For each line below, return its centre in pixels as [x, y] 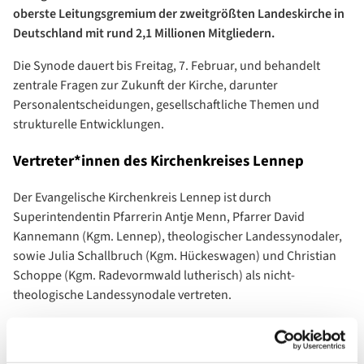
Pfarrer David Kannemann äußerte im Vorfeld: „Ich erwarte [172, 327]
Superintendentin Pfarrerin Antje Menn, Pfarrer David [159, 217]
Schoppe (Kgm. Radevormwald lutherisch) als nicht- [154, 275]
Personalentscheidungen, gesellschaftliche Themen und [166, 105]
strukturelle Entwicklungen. [89, 125]
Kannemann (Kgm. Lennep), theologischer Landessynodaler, [178, 236]
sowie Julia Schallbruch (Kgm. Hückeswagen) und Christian [175, 256]
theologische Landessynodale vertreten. [122, 295]
